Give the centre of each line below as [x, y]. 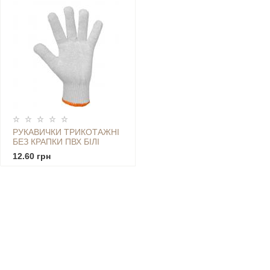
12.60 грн [32, 156]
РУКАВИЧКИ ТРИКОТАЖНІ [66, 132]
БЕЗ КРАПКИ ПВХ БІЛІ [56, 142]
